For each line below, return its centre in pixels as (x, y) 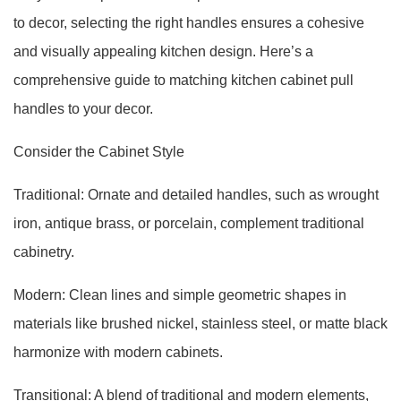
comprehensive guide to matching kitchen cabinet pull (183, 80)
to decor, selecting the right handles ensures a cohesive (189, 23)
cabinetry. (44, 252)
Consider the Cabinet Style (99, 152)
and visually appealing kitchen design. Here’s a (163, 51)
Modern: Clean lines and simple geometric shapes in (180, 295)
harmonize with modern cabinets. (118, 352)
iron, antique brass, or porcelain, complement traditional (189, 223)
